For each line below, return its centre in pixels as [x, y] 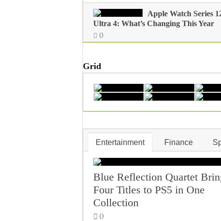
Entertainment [120, 142]
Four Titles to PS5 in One [149, 190]
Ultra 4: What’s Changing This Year [154, 23]
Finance [179, 142]
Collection [116, 203]
